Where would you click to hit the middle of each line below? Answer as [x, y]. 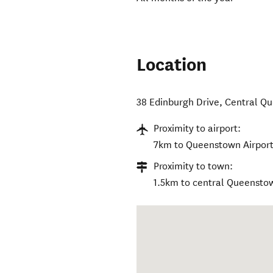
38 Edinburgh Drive [178, 102]
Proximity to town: [193, 166]
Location [172, 65]
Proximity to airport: [197, 129]
